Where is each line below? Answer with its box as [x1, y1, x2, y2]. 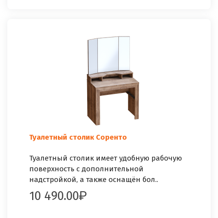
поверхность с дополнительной [29, 164, 144, 173]
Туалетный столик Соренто [29, 132, 127, 142]
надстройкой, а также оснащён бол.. [29, 175, 158, 184]
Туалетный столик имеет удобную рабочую [29, 153, 182, 163]
